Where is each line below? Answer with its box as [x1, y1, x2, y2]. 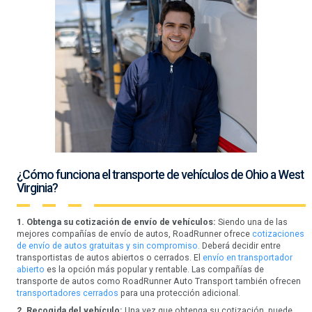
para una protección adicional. [118, 288, 240, 298]
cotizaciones [251, 228, 304, 239]
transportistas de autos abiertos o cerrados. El [16, 252, 203, 263]
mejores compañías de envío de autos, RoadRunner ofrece [16, 228, 252, 239]
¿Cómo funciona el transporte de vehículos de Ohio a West [16, 167, 304, 182]
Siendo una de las [215, 217, 288, 227]
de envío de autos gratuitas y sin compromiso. [16, 240, 200, 251]
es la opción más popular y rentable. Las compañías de [44, 264, 264, 274]
